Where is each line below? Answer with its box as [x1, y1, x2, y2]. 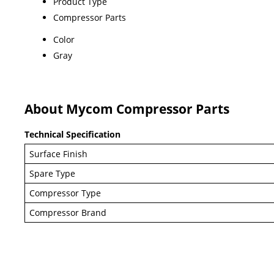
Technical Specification [24, 128, 123, 140]
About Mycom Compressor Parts [24, 100, 229, 117]
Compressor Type [29, 187, 102, 199]
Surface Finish [29, 147, 88, 160]
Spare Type [29, 167, 76, 179]
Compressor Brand [29, 206, 107, 218]
